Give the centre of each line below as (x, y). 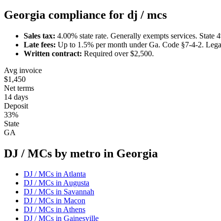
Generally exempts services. (154, 36)
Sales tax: (39, 36)
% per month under (118, 44)
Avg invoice (23, 70)
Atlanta (74, 174)
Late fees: (40, 44)
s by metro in (82, 153)
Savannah (79, 192)
